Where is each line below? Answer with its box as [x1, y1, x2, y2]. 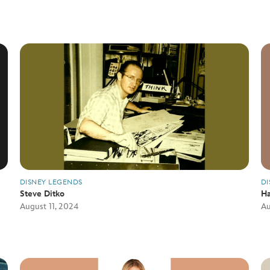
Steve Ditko [20, 189, 64, 199]
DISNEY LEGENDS [20, 177, 83, 187]
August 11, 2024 [20, 201, 78, 212]
